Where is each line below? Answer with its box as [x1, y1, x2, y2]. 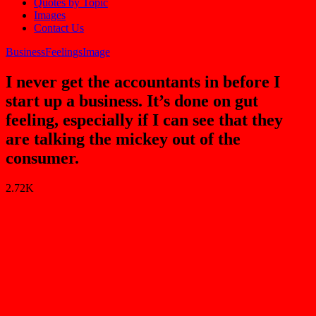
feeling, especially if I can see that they [6, 110, 283, 129]
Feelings [45, 45, 83, 58]
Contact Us [34, 21, 84, 34]
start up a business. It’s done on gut [6, 91, 258, 110]
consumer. [6, 148, 79, 167]
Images [34, 8, 66, 21]
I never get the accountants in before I [6, 72, 280, 91]
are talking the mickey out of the [6, 129, 241, 148]
